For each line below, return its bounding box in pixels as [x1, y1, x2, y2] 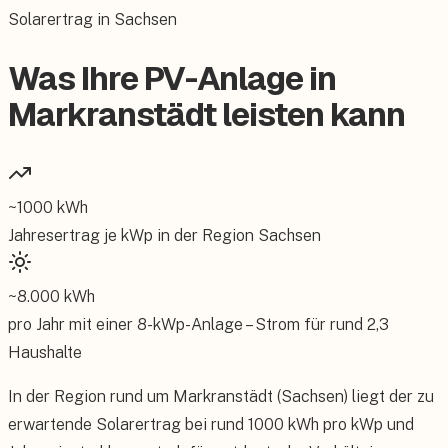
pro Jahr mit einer [8, 314, 137, 334]
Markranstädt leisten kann [8, 93, 406, 137]
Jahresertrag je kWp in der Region [8, 225, 258, 245]
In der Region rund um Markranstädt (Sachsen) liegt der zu [8, 386, 434, 406]
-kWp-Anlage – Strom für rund [147, 314, 363, 334]
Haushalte [8, 342, 82, 362]
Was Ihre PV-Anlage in [8, 57, 337, 101]
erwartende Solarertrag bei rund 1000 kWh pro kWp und [8, 414, 414, 434]
